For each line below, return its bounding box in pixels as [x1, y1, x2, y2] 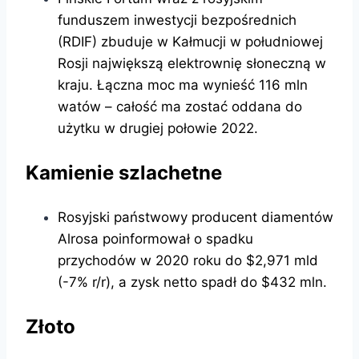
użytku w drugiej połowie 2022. [58, 119, 258, 136]
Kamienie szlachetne [26, 160, 222, 184]
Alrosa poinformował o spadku [58, 230, 253, 247]
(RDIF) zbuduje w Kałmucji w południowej [58, 33, 323, 50]
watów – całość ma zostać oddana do [58, 98, 302, 115]
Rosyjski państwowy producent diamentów [58, 208, 333, 225]
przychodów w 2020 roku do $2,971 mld [58, 252, 318, 268]
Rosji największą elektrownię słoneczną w [58, 54, 326, 71]
